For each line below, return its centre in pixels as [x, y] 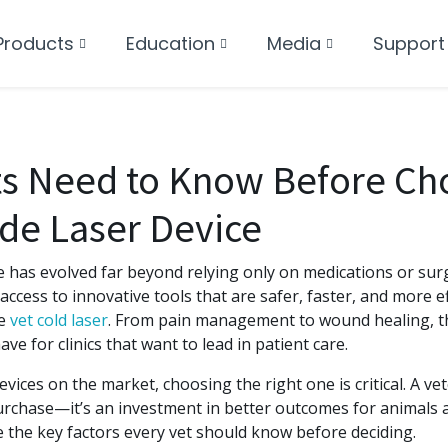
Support [408, 43]
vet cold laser [59, 320]
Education [170, 43]
